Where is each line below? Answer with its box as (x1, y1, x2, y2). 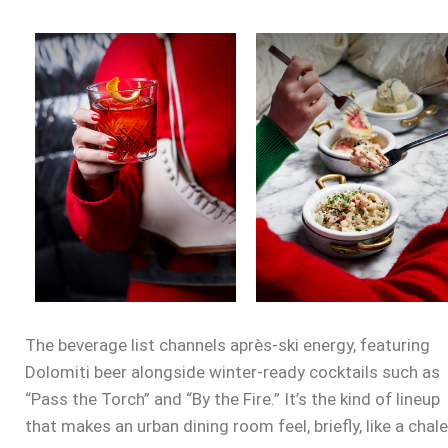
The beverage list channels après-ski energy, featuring (25, 334, 430, 355)
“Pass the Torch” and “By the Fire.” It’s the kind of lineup (25, 388, 440, 409)
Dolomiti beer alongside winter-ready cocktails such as (25, 361, 440, 382)
